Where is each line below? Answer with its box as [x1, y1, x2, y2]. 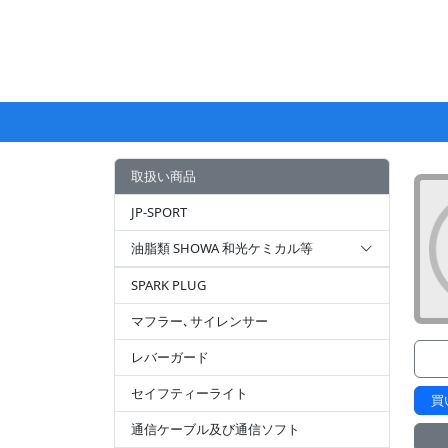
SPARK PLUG [131, 276, 206, 294]
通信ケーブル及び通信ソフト [131, 420, 300, 438]
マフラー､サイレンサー [131, 312, 268, 330]
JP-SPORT [131, 203, 187, 221]
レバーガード [131, 348, 209, 366]
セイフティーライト [131, 384, 248, 402]
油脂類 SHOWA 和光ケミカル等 [131, 239, 313, 257]
